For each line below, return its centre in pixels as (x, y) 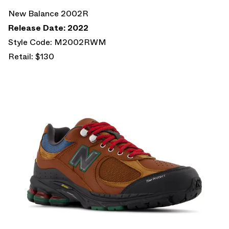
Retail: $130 (31, 56)
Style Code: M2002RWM (57, 42)
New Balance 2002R (48, 13)
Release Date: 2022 (48, 28)
